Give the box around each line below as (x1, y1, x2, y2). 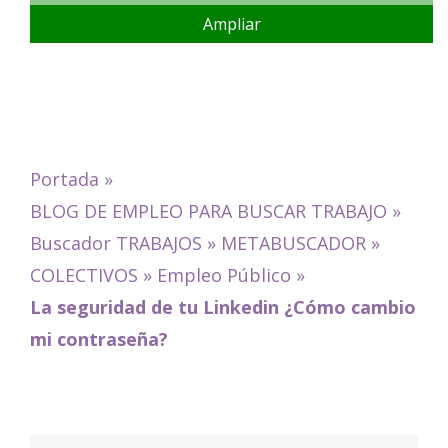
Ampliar (202, 13, 261, 36)
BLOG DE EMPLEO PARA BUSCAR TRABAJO (29, 199, 387, 224)
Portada (29, 167, 99, 192)
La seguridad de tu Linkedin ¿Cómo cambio (29, 295, 416, 320)
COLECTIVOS (29, 263, 138, 288)
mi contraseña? (29, 327, 168, 352)
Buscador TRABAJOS (29, 231, 202, 256)
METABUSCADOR (220, 231, 366, 256)
